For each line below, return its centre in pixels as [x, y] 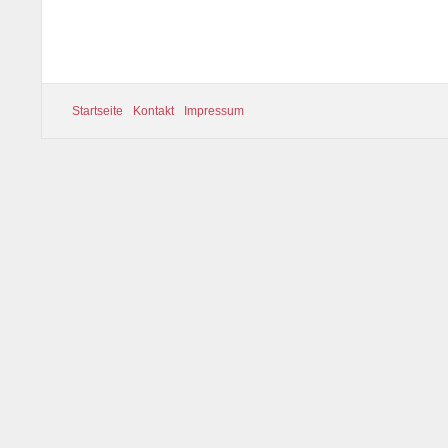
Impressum [214, 111]
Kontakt [153, 111]
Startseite [97, 111]
